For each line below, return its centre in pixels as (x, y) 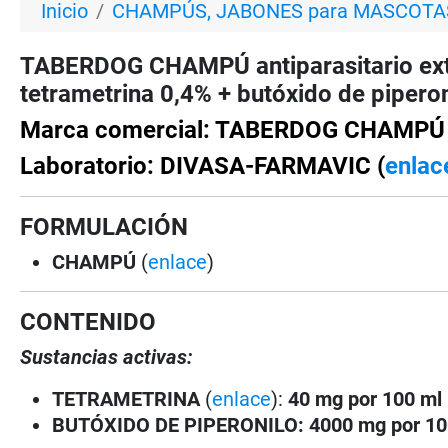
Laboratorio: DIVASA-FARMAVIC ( (203, 165)
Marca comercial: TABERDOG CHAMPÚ (233, 129)
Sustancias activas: (107, 356)
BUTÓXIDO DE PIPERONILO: (178, 424)
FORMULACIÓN (104, 226)
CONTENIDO (88, 321)
